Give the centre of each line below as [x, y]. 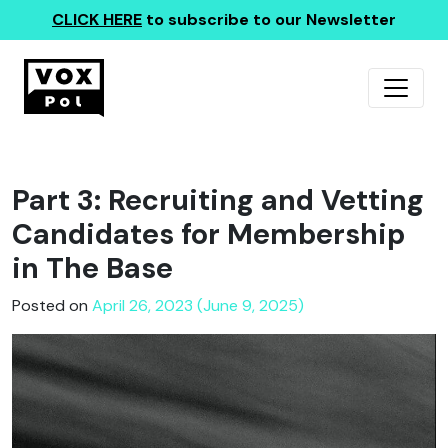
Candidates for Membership [208, 234]
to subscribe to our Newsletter [269, 19]
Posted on [52, 305]
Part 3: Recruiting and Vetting [218, 200]
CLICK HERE [97, 19]
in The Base [92, 268]
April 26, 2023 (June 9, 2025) [198, 305]
